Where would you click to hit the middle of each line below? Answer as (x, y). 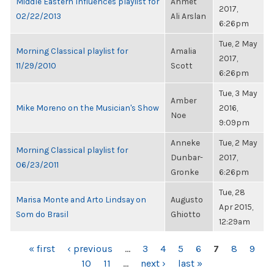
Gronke (185, 172)
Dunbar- (187, 157)
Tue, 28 (232, 192)
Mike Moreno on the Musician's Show (87, 108)
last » (190, 263)
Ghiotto (186, 214)
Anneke (185, 143)
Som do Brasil (42, 214)
